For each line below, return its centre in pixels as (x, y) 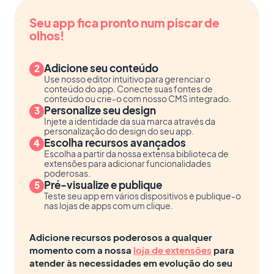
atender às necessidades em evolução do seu (131, 262)
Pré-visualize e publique (103, 184)
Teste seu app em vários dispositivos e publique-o (143, 196)
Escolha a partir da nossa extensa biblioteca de (136, 154)
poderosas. (67, 173)
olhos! (47, 35)
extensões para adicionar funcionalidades (128, 163)
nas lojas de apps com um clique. (109, 206)
